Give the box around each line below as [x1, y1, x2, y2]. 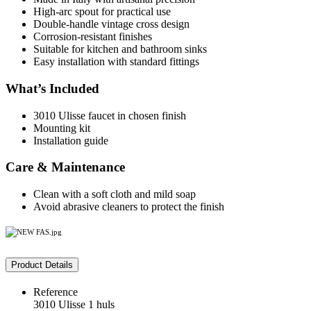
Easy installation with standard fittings [33, 56, 199, 68]
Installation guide [33, 134, 108, 146]
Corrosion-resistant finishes [33, 31, 152, 43]
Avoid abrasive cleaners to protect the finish [33, 200, 224, 212]
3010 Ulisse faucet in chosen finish [33, 109, 186, 121]
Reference [33, 285, 78, 298]
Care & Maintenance [6, 160, 125, 175]
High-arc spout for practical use [33, 6, 171, 18]
